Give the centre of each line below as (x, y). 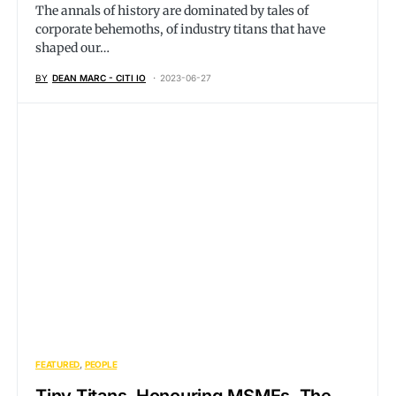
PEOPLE (101, 364)
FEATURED (57, 364)
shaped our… (72, 48)
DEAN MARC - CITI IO (99, 78)
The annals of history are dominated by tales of (172, 11)
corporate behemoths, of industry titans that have (180, 29)
